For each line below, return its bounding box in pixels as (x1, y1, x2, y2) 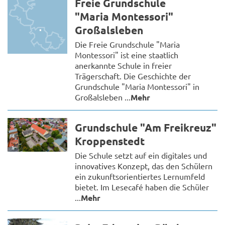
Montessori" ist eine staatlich (75, 50, 179, 60)
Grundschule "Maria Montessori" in (75, 81, 200, 92)
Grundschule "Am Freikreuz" (75, 121, 217, 135)
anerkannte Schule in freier (75, 60, 172, 71)
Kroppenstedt (75, 134, 145, 148)
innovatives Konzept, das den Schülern (75, 161, 213, 171)
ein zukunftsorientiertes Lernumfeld (75, 171, 205, 182)
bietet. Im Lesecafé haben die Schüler (75, 182, 209, 192)
